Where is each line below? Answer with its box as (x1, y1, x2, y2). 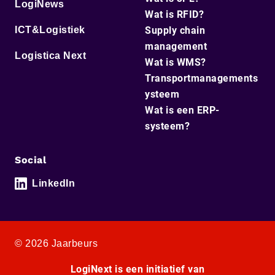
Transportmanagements (145, 72, 258, 84)
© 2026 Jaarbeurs (15, 238, 98, 249)
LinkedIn (32, 178, 75, 188)
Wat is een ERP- (145, 104, 220, 116)
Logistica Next (15, 50, 86, 61)
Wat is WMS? (145, 56, 206, 68)
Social (15, 154, 46, 166)
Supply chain (145, 25, 205, 36)
